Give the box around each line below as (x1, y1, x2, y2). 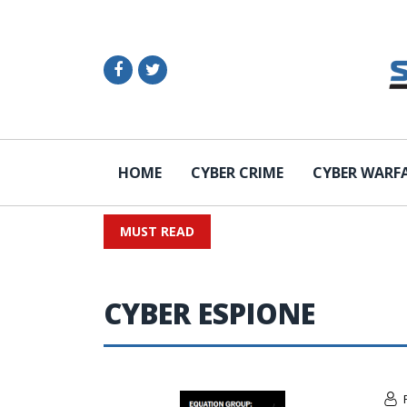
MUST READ (120, 223, 194, 240)
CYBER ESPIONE (104, 294, 315, 333)
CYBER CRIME (191, 163, 283, 183)
